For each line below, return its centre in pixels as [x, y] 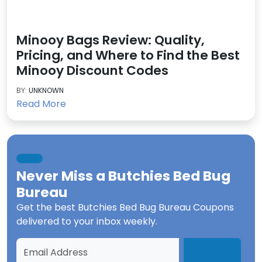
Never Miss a [62, 176]
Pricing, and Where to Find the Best [128, 56]
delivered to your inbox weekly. [87, 222]
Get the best [47, 208]
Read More [42, 104]
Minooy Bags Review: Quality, [111, 40]
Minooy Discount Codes [92, 71]
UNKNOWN [46, 91]
